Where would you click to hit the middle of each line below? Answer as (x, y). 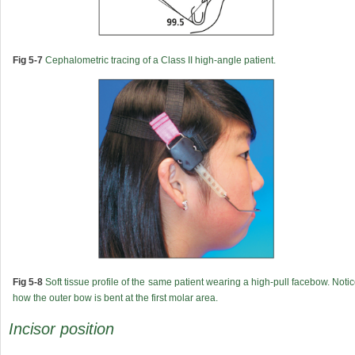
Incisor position (61, 329)
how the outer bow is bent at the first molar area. (115, 298)
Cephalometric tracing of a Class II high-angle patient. (159, 60)
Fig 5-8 (28, 282)
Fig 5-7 (28, 60)
